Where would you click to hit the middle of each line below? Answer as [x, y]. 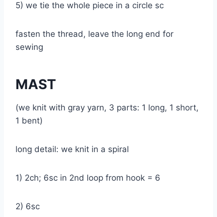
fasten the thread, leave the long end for [94, 34]
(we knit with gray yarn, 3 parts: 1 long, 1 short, [107, 107]
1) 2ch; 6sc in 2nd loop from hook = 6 [90, 178]
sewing [32, 47]
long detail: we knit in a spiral [75, 149]
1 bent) [31, 120]
